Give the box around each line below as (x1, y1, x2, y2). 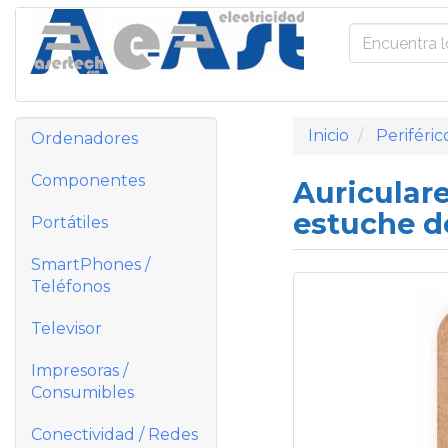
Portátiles (31, 213, 108, 232)
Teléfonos (31, 277, 110, 296)
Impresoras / (31, 361, 128, 380)
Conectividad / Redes (31, 425, 198, 444)
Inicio (307, 126, 349, 145)
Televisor (31, 319, 102, 338)
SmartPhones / (31, 255, 150, 274)
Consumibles (31, 383, 134, 402)
